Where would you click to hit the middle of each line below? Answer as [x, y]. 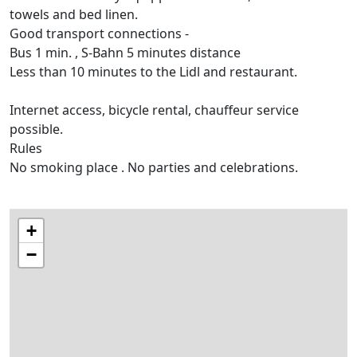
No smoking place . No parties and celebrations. [154, 168]
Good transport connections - [99, 34]
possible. [36, 129]
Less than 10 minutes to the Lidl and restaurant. [153, 72]
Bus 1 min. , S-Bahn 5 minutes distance [125, 53]
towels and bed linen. [74, 15]
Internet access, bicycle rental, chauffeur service [154, 110]
